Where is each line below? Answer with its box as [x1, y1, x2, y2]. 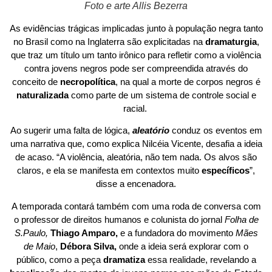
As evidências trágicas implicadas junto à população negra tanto [9, 22, 263, 33]
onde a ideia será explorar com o [119, 240, 248, 251]
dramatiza [103, 254, 145, 265]
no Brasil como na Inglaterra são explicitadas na [13, 36, 205, 47]
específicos [202, 165, 250, 176]
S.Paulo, [14, 227, 50, 238]
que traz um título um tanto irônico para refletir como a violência [11, 49, 261, 60]
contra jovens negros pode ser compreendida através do [24, 63, 248, 73]
